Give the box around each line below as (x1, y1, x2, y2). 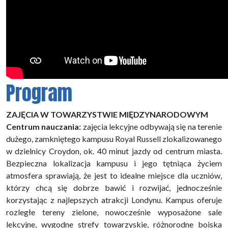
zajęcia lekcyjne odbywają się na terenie (82, 121, 222, 131)
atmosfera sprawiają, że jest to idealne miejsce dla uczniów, (6, 170, 222, 180)
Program (6, 78, 72, 108)
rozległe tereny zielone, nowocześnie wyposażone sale (6, 207, 222, 217)
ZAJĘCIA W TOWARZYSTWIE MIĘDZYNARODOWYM (6, 109, 208, 119)
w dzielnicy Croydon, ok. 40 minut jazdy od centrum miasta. (6, 146, 222, 156)
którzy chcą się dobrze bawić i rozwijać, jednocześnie (6, 182, 222, 192)
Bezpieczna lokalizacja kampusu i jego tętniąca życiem (6, 158, 222, 168)
